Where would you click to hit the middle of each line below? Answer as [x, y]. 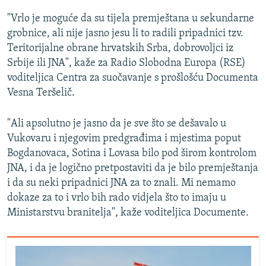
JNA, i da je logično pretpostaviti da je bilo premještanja [133, 169]
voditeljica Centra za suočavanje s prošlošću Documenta [133, 78]
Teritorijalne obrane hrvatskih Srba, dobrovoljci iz [120, 49]
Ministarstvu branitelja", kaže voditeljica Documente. [128, 213]
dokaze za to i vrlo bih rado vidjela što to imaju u [117, 198]
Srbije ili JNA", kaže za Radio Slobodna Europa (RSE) [126, 64]
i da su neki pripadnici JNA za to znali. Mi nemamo [121, 183]
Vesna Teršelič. [41, 93]
